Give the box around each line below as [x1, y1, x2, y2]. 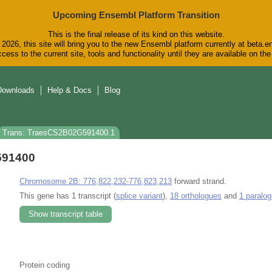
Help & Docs [47, 86, 92, 95]
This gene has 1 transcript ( [19, 191, 116, 200]
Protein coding [19, 260, 70, 270]
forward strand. [172, 176, 226, 186]
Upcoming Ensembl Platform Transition [52, 10, 220, 20]
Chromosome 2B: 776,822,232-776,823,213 [19, 176, 172, 186]
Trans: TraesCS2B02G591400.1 [2, 128, 115, 138]
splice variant [116, 191, 163, 200]
